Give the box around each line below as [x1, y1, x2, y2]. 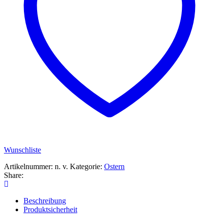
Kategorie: [70, 162, 104, 171]
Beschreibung [23, 196, 66, 205]
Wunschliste [4, 145, 41, 154]
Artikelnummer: [4, 162, 55, 171]
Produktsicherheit [23, 205, 77, 214]
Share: [4, 171, 23, 179]
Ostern [104, 162, 125, 171]
